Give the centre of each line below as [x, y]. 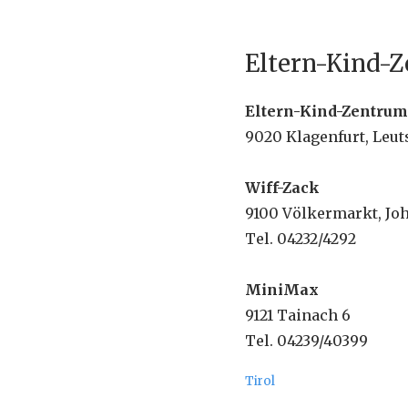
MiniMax [281, 289]
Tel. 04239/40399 [306, 340]
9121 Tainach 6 [297, 315]
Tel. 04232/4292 [300, 238]
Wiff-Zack [282, 187]
